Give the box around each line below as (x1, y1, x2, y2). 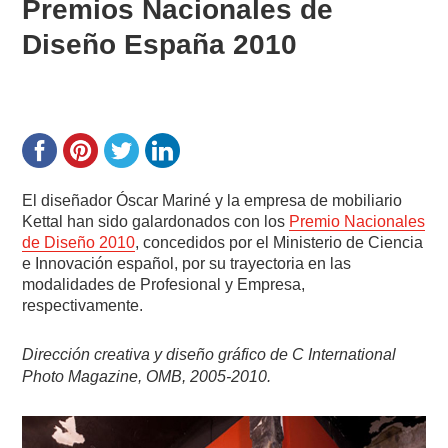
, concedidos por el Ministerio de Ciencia (135, 234, 424, 252)
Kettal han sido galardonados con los (22, 213, 290, 231)
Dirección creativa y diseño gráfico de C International (22, 346, 397, 364)
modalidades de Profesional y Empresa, (22, 276, 306, 294)
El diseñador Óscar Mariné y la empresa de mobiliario (22, 192, 403, 210)
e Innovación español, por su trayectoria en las (22, 255, 352, 273)
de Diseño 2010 (22, 234, 136, 252)
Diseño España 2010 (22, 29, 298, 61)
